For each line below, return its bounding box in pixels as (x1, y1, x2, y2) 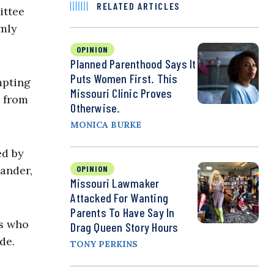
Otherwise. (70, 100, 120, 116)
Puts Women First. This (70, 71, 178, 86)
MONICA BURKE (70, 119, 142, 131)
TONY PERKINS (70, 239, 138, 250)
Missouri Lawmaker (70, 176, 160, 191)
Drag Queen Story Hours (70, 220, 179, 235)
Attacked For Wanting (70, 190, 169, 206)
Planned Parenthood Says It (70, 56, 196, 72)
